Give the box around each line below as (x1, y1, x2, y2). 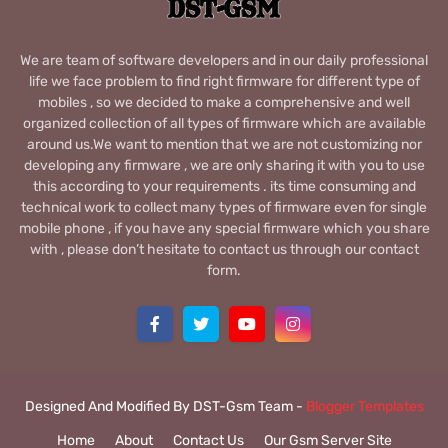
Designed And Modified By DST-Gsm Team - (24, 397, 306, 415)
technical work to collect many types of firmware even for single (21, 198, 427, 216)
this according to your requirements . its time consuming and (32, 177, 416, 195)
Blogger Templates (305, 397, 424, 415)
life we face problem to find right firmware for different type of (28, 72, 420, 90)
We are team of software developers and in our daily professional (20, 51, 428, 69)
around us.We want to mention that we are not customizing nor (26, 135, 422, 153)
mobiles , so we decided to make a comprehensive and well (38, 93, 410, 111)
